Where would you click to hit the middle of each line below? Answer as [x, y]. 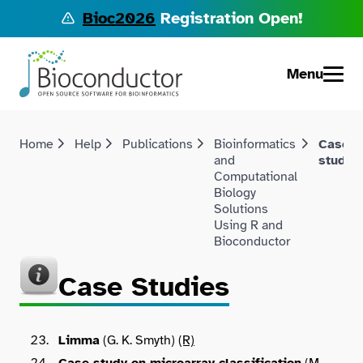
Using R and [248, 225]
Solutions [241, 209]
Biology [235, 193]
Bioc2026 [119, 18]
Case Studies [144, 287]
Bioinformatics [255, 144]
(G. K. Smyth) [139, 340]
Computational [256, 177]
